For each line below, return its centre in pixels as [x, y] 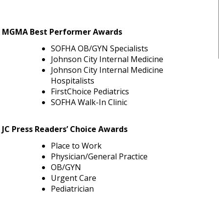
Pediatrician [72, 188]
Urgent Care [74, 178]
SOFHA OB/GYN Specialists [99, 49]
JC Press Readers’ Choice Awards [65, 129]
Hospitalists [73, 81]
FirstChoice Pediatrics [90, 92]
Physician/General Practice [99, 156]
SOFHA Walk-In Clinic [89, 102]
